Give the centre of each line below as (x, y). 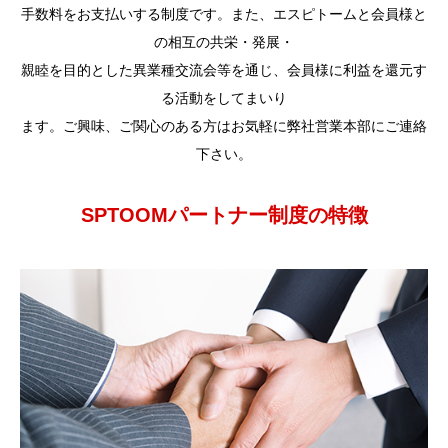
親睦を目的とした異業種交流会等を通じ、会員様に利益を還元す (224, 69)
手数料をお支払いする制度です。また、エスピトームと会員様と (224, 13)
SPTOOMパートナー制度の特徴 (224, 215)
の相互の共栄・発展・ (224, 41)
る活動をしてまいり (224, 97)
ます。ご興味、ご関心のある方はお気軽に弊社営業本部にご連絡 (224, 125)
